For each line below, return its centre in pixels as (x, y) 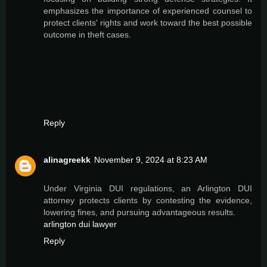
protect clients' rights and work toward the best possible (148, 23)
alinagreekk (67, 160)
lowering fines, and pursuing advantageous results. (139, 212)
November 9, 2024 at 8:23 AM (151, 160)
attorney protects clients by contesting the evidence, (148, 201)
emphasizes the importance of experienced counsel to (148, 11)
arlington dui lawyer (80, 224)
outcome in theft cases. (87, 35)
